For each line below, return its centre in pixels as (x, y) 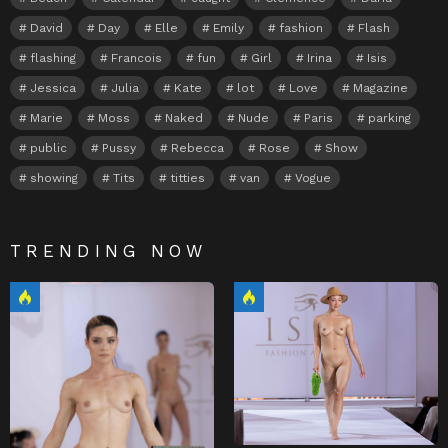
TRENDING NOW (109, 251)
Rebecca (197, 148)
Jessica (53, 88)
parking (389, 118)
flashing (53, 58)
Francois (136, 58)
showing (54, 178)
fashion (301, 28)
